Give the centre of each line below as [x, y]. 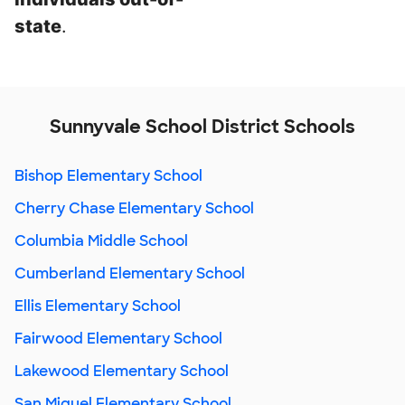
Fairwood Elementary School [118, 339]
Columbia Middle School [101, 241]
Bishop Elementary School [108, 176]
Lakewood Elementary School [122, 371]
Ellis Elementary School [98, 306]
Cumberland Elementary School [130, 273]
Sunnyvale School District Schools [202, 127]
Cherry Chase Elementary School [134, 208]
